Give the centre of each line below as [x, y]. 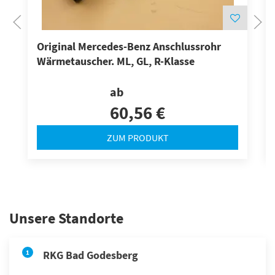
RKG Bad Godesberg [91, 255]
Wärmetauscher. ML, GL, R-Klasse [116, 61]
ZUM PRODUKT [137, 137]
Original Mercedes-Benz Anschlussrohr [129, 47]
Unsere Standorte [66, 218]
